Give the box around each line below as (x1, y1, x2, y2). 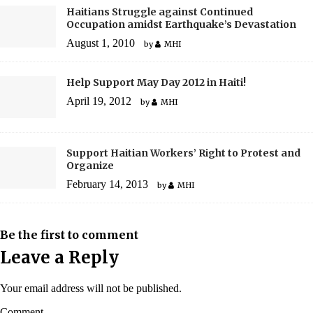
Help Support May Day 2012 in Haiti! (66, 75, 246, 89)
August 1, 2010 (66, 36, 135, 49)
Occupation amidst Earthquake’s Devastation (66, 17, 296, 31)
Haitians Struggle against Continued (66, 5, 253, 18)
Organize (66, 159, 114, 173)
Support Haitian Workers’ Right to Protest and (66, 147, 300, 160)
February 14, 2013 (66, 178, 148, 191)
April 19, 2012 (66, 94, 131, 107)
